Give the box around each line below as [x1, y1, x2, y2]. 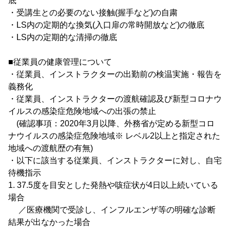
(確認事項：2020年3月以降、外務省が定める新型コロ [8, 119, 215, 128]
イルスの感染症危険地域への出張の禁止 [8, 107, 156, 116]
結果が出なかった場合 [8, 218, 90, 226]
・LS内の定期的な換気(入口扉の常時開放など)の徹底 [8, 21, 204, 29]
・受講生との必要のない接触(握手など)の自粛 [8, 8, 178, 17]
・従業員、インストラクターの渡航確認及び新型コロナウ [8, 94, 222, 103]
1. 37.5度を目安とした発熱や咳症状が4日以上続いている [8, 181, 218, 189]
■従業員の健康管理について [8, 57, 112, 66]
